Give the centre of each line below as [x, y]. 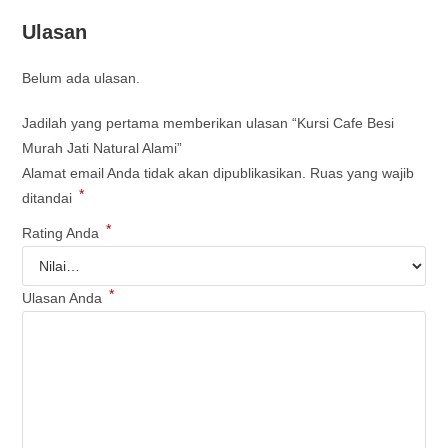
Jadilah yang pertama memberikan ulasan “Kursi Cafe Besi [208, 122]
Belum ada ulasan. [81, 77]
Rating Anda [63, 232]
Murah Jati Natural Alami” [102, 147]
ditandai [49, 197]
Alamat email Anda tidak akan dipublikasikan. [164, 172]
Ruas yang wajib [362, 172]
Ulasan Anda [64, 297]
